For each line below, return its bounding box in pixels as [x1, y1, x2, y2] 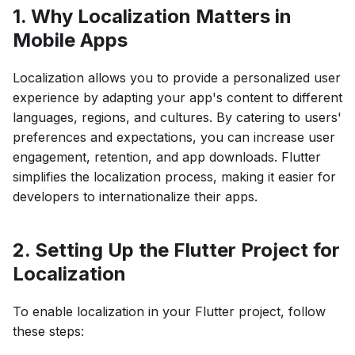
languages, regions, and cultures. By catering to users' [13, 109, 342, 126]
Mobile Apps [13, 29, 128, 52]
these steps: [13, 323, 84, 340]
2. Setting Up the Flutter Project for [13, 239, 340, 262]
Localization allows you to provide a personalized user [13, 70, 341, 86]
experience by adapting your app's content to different [13, 90, 342, 106]
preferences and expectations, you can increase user [13, 129, 335, 146]
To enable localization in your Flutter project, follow [13, 303, 326, 320]
